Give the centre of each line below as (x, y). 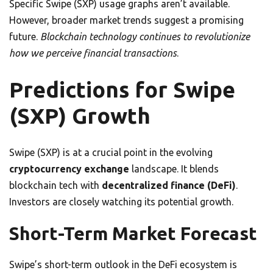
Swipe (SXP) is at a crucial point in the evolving (111, 152)
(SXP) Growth (80, 115)
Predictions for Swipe (122, 89)
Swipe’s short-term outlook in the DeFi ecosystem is (123, 264)
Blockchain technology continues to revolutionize (145, 36)
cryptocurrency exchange (69, 168)
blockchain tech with (55, 185)
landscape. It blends (174, 168)
